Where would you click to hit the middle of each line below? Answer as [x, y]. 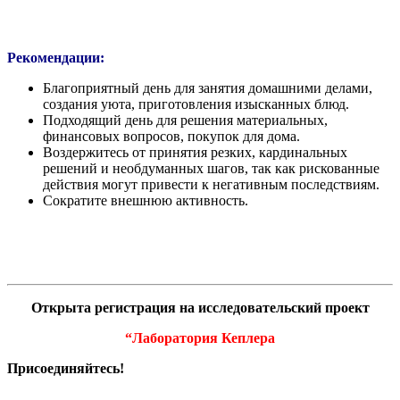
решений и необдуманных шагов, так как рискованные [211, 168]
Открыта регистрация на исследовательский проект [200, 307]
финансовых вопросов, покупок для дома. [173, 136]
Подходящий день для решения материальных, [185, 120]
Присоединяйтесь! [67, 368]
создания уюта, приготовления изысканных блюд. [198, 104]
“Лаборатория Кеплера [200, 337]
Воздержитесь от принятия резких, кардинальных [195, 152]
